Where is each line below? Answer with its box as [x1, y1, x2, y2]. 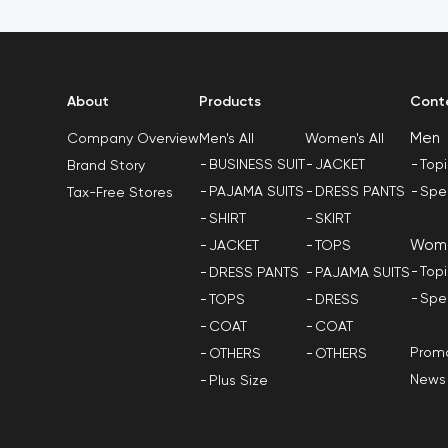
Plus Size [209, 373, 269, 388]
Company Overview [67, 132, 200, 146]
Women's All [305, 131, 385, 146]
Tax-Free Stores [67, 186, 174, 200]
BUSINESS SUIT [209, 157, 306, 172]
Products [199, 95, 262, 109]
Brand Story [67, 159, 146, 173]
